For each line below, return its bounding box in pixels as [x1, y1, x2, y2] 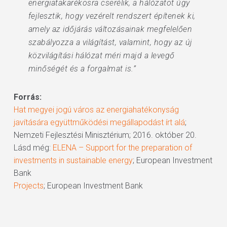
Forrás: [13, 92, 42, 102]
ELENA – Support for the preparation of [52, 143, 192, 153]
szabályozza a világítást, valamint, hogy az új [28, 37, 193, 47]
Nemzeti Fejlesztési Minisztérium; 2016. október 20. [13, 130, 197, 140]
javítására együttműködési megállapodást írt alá [13, 118, 185, 127]
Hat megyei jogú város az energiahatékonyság [13, 105, 179, 115]
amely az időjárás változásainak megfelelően [28, 24, 193, 34]
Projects [13, 181, 44, 191]
